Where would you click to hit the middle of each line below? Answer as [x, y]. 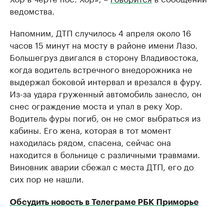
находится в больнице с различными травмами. [105, 154]
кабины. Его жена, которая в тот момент [91, 130]
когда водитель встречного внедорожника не [101, 69]
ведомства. [32, 10]
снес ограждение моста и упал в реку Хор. [96, 105]
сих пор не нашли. [47, 178]
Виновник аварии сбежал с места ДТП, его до [102, 166]
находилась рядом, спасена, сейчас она [90, 142]
